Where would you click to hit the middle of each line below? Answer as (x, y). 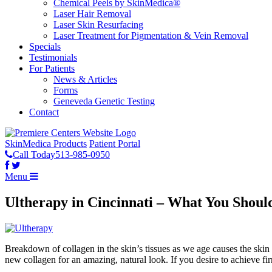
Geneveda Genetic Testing (104, 101)
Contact (44, 112)
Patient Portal (115, 144)
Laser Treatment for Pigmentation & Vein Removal (151, 36)
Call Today (34, 155)
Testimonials (53, 57)
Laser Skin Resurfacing (98, 25)
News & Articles (85, 79)
